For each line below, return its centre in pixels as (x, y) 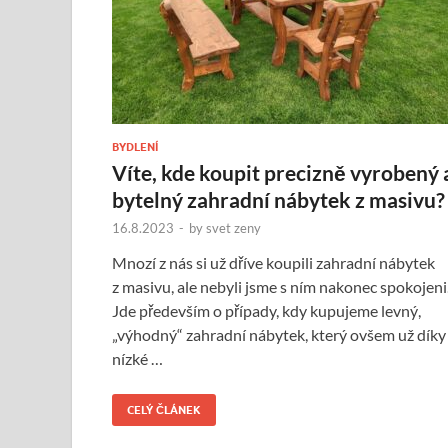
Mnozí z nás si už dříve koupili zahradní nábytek (273, 262)
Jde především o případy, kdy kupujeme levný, (266, 310)
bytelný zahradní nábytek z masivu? (278, 199)
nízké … (137, 358)
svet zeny (233, 227)
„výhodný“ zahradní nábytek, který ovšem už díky (279, 334)
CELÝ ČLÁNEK (164, 409)
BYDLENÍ (135, 146)
